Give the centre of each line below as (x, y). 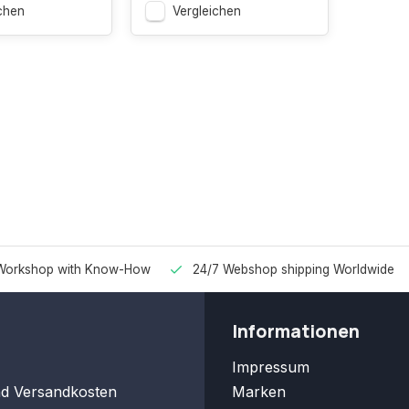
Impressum (271, 367)
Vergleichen (206, 11)
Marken (259, 392)
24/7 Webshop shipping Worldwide (294, 269)
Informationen (296, 331)
